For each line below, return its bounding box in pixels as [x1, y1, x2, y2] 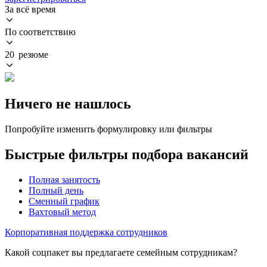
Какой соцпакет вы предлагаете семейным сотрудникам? [5, 247, 237, 257]
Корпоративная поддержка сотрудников [5, 226, 167, 237]
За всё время [5, 4, 55, 14]
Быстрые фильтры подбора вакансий [5, 146, 249, 162]
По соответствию [5, 26, 76, 37]
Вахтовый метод [29, 206, 96, 217]
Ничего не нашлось [5, 95, 131, 111]
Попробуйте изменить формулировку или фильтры [5, 123, 212, 134]
